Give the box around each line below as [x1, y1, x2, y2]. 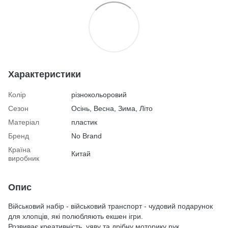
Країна [8, 146, 31, 154]
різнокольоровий [71, 91, 127, 99]
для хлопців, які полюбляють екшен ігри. [8, 212, 143, 220]
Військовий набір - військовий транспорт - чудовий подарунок [8, 202, 213, 210]
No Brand [71, 132, 102, 140]
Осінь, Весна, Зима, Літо [71, 104, 153, 112]
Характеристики [8, 69, 81, 79]
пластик [71, 118, 97, 126]
